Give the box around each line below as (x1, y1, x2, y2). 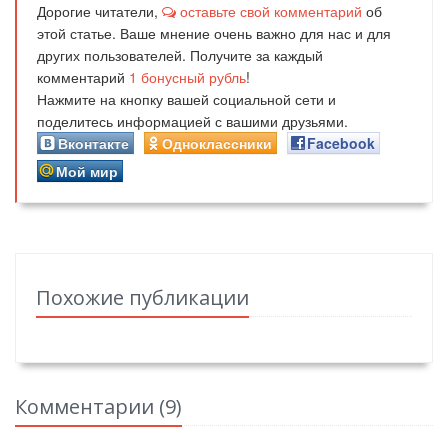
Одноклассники (162, 133, 272, 153)
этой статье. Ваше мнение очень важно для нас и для (37, 23, 391, 43)
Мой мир (56, 161, 118, 181)
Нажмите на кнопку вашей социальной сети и (37, 89, 336, 109)
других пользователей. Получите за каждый (37, 45, 323, 65)
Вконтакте (58, 133, 129, 153)
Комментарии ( (15, 393, 165, 420)
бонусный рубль (137, 67, 246, 87)
